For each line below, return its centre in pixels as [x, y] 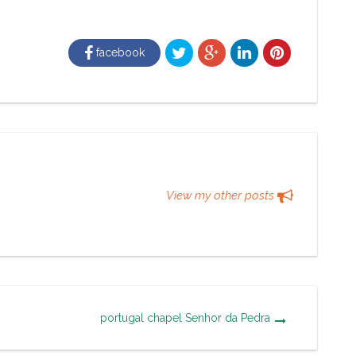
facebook [118, 52]
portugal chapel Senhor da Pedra [185, 317]
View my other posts [222, 195]
